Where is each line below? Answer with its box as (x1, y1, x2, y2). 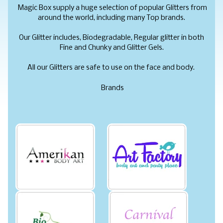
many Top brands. (127, 14, 185, 22)
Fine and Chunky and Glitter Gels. (59, 44, 164, 52)
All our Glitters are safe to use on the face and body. (27, 64, 196, 72)
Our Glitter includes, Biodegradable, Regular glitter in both (19, 34, 204, 42)
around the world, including (38, 14, 127, 22)
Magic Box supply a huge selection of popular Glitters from (16, 4, 207, 12)
